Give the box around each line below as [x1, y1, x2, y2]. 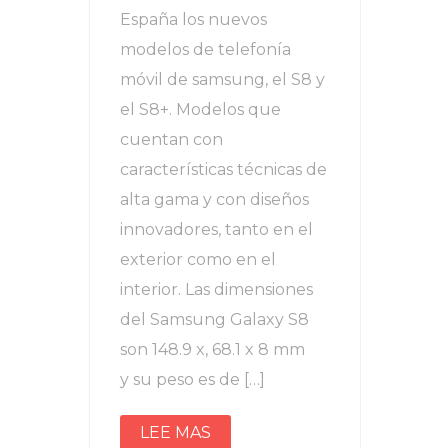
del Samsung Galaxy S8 [120, 310, 309, 329]
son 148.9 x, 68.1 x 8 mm [120, 340, 305, 359]
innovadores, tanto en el [120, 220, 313, 239]
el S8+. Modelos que [120, 100, 281, 119]
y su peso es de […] [120, 370, 265, 389]
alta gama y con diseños [120, 190, 309, 209]
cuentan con [120, 130, 223, 149]
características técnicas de [120, 160, 327, 179]
